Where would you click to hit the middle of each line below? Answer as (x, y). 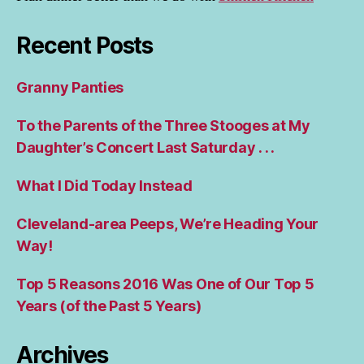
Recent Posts (85, 45)
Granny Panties (70, 87)
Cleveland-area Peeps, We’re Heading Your (168, 223)
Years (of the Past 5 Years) (109, 305)
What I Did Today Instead (104, 185)
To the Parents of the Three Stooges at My (163, 125)
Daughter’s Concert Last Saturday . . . (145, 147)
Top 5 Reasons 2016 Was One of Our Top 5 (165, 284)
